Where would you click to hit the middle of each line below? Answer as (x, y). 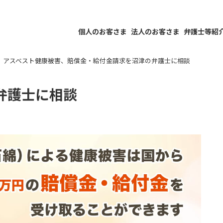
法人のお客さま (155, 31)
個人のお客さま (103, 31)
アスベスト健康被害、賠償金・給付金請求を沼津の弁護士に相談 (97, 60)
